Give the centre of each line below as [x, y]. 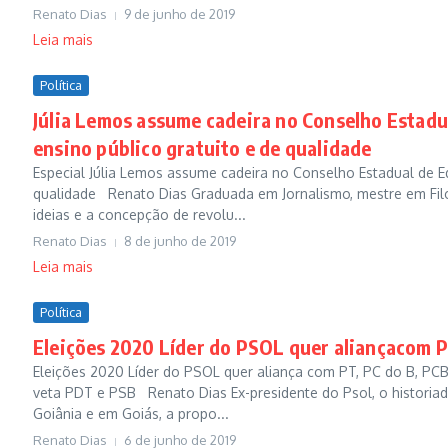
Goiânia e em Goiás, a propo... [131, 413]
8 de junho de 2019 [180, 241]
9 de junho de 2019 [179, 14]
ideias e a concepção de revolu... [139, 214]
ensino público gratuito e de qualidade [202, 147]
